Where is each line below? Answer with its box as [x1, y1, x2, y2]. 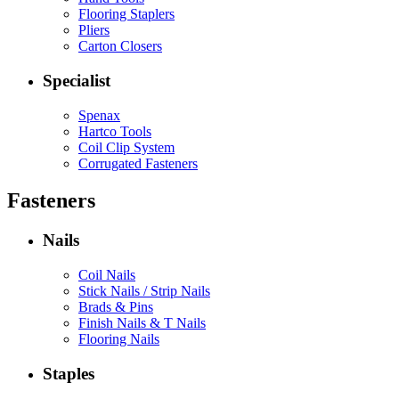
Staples [43, 363, 94, 383]
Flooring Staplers [78, 6, 175, 22]
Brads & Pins [78, 299, 153, 315]
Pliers [78, 22, 110, 38]
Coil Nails [78, 267, 135, 283]
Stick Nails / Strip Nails [78, 283, 210, 299]
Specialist [43, 70, 110, 90]
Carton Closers [78, 38, 162, 54]
